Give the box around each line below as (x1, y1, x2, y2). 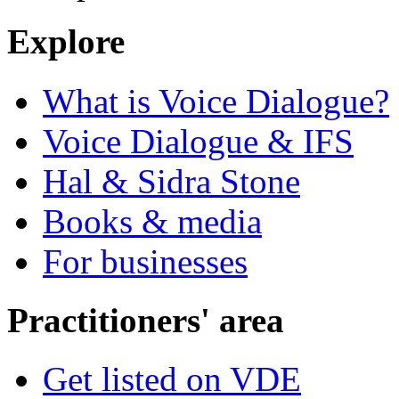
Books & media (43, 201, 262, 240)
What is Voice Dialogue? (43, 81, 389, 120)
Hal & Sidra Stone (43, 161, 300, 200)
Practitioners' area (7, 301, 284, 340)
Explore (7, 22, 125, 61)
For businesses (43, 241, 248, 281)
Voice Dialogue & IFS (43, 121, 354, 160)
